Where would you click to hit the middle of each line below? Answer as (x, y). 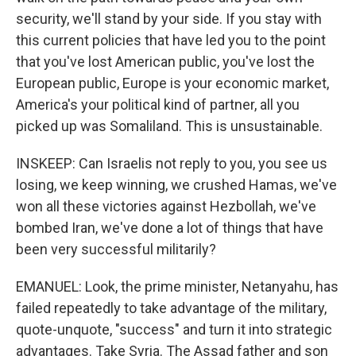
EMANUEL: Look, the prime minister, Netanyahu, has (177, 286)
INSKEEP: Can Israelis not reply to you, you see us (172, 163)
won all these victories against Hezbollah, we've (166, 206)
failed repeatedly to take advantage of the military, (171, 308)
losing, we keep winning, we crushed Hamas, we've (176, 185)
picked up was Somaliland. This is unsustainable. (169, 126)
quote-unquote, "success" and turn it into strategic (174, 329)
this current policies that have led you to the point (171, 40)
